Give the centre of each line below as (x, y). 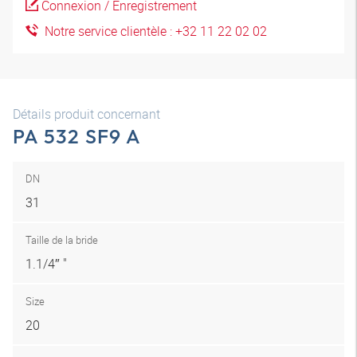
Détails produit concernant (86, 114)
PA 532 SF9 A (77, 136)
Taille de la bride (62, 240)
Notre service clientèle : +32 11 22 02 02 (153, 31)
